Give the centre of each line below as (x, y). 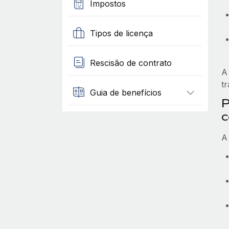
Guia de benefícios (125, 92)
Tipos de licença (121, 33)
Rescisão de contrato (131, 63)
